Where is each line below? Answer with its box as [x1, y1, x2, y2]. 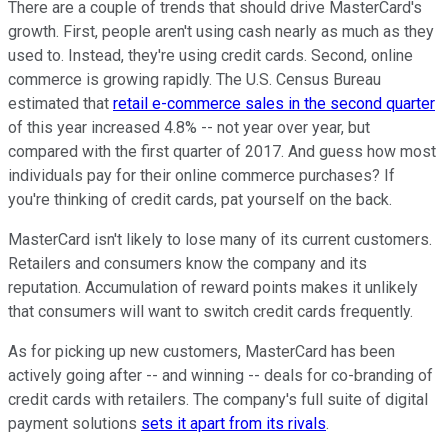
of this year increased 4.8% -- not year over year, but [8, 118, 370, 138]
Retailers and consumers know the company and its [8, 254, 367, 274]
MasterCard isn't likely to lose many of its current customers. [8, 230, 432, 250]
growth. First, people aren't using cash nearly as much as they [8, 22, 434, 42]
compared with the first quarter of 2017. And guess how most [8, 142, 436, 162]
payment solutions [8, 414, 141, 434]
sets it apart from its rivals [141, 414, 326, 434]
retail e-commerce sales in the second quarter [113, 94, 435, 114]
